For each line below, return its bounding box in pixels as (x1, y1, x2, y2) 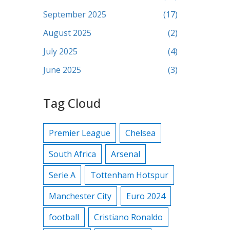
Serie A (48, 169, 75, 181)
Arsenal (110, 148, 140, 160)
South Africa (48, 148, 96, 160)
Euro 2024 (126, 190, 165, 202)
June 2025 (43, 64, 81, 75)
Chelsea (125, 127, 156, 139)
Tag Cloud (43, 94, 101, 111)
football (48, 212, 79, 223)
